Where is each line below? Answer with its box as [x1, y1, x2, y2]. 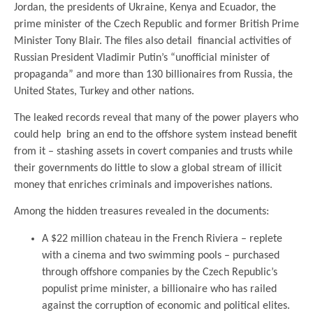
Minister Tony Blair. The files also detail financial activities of [14, 35, 291, 47]
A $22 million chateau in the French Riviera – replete [42, 233, 282, 245]
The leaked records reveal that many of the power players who [14, 112, 298, 124]
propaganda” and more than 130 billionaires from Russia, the [14, 68, 293, 80]
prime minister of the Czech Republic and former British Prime [14, 18, 299, 30]
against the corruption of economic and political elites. [42, 300, 290, 312]
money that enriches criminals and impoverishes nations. [14, 179, 272, 191]
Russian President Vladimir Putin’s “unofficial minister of [14, 52, 270, 64]
